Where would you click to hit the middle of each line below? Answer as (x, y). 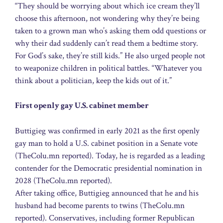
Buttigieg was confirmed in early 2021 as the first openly (107, 131)
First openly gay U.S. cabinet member (82, 106)
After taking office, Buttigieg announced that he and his (107, 193)
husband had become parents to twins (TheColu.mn (100, 205)
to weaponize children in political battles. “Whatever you (109, 68)
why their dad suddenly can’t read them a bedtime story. (107, 43)
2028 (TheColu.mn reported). (63, 180)
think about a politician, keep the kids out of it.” (93, 80)
